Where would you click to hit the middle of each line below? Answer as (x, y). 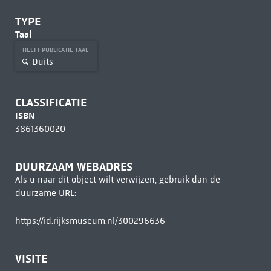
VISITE (31, 259)
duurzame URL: (45, 193)
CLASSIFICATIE (51, 103)
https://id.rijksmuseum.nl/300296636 (90, 221)
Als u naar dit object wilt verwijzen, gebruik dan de (117, 180)
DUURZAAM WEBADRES (73, 167)
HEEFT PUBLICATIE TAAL (56, 50)
